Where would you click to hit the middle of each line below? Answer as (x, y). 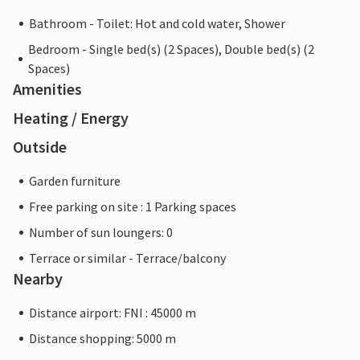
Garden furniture (75, 181)
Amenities (47, 89)
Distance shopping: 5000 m (102, 339)
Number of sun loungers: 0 (101, 233)
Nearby (38, 279)
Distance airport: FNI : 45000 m (112, 313)
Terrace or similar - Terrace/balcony (127, 258)
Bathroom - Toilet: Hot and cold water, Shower (157, 24)
